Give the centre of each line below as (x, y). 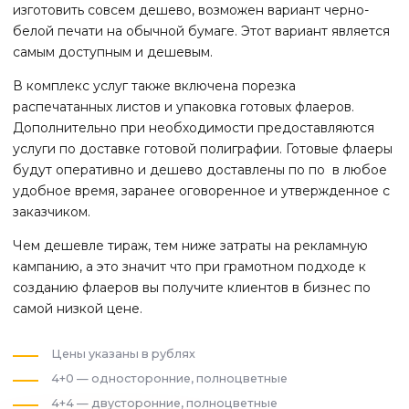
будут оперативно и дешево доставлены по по (171, 170)
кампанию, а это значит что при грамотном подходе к (189, 267)
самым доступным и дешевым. (113, 52)
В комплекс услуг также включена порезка (154, 86)
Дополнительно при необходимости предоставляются (194, 128)
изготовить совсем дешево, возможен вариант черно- (191, 10)
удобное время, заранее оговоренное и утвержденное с (201, 191)
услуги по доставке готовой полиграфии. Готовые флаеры (203, 149)
